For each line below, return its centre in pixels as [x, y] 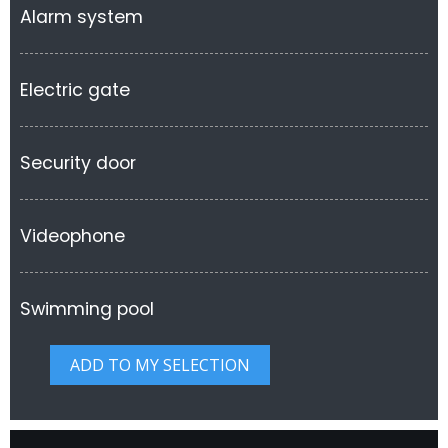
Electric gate [75, 90]
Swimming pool [87, 309]
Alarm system [81, 17]
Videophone [72, 236]
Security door [78, 163]
